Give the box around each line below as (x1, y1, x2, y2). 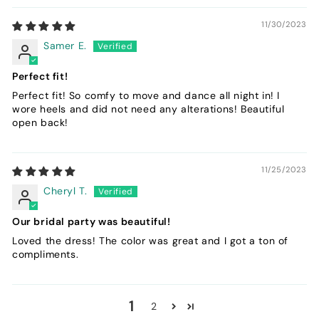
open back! (12, 115, 68, 129)
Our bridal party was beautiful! (12, 214, 171, 228)
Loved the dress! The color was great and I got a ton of (12, 234, 289, 247)
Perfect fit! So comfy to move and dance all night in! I (12, 88, 281, 102)
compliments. (12, 247, 79, 261)
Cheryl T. (43, 184, 88, 197)
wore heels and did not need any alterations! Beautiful (12, 102, 285, 115)
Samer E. (43, 38, 87, 52)
